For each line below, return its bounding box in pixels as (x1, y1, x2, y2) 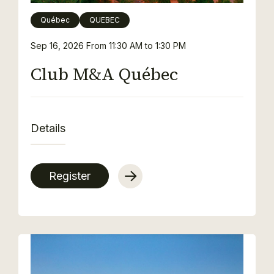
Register (49, 169, 91, 182)
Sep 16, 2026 (31, 40, 86, 51)
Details (31, 122, 65, 135)
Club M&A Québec (31, 62, 178, 86)
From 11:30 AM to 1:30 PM (86, 40, 186, 51)
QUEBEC (89, 15, 120, 24)
